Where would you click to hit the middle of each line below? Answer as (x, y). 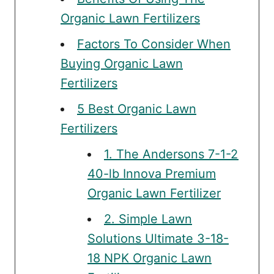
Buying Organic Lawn (122, 63)
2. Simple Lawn (148, 219)
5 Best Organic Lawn (137, 109)
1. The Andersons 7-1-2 (171, 154)
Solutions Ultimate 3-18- (158, 238)
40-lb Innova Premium (152, 173)
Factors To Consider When (154, 44)
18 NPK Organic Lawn (150, 258)
